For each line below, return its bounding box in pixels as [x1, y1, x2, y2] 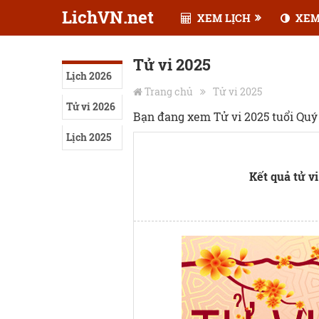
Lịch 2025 [66, 130, 111, 144]
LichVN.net [62, 6, 154, 28]
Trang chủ [145, 85, 193, 98]
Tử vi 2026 [66, 100, 115, 113]
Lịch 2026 [66, 69, 112, 83]
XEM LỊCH [194, 11, 251, 25]
